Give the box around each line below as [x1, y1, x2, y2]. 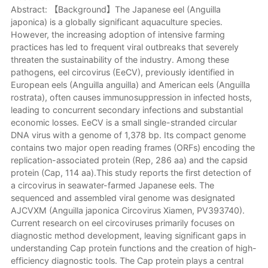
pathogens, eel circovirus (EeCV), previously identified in [10, 67, 234, 78]
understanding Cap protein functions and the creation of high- [10, 243, 257, 254]
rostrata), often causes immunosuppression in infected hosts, [10, 92, 252, 103]
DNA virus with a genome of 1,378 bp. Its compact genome [10, 130, 246, 141]
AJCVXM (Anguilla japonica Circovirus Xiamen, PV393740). [10, 205, 245, 216]
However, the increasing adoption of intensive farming [10, 29, 225, 40]
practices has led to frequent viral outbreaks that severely [10, 42, 239, 53]
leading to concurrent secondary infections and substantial [10, 105, 243, 115]
